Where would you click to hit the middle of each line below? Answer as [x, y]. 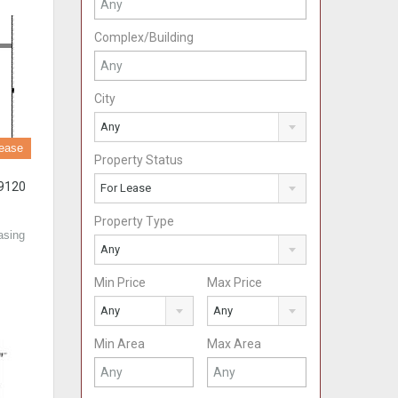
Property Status [139, 160]
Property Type [134, 221]
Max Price [235, 283]
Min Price [120, 283]
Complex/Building [144, 37]
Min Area [119, 344]
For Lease [126, 188]
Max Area [235, 344]
